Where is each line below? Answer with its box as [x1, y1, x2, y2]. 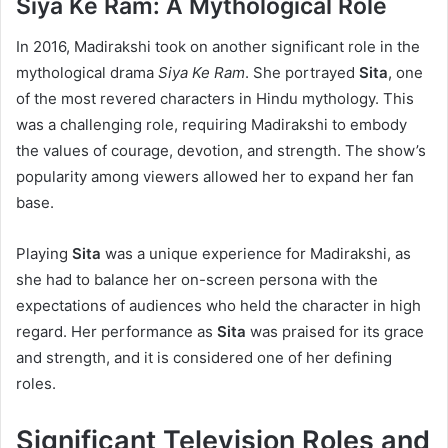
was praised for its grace [246, 321, 424, 341]
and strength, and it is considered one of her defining [16, 347, 392, 367]
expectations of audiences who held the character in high [16, 295, 421, 315]
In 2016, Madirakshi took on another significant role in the [16, 36, 420, 56]
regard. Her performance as [16, 321, 217, 341]
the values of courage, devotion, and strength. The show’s [16, 140, 426, 160]
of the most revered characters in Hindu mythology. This [16, 88, 414, 108]
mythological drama [16, 62, 158, 82]
